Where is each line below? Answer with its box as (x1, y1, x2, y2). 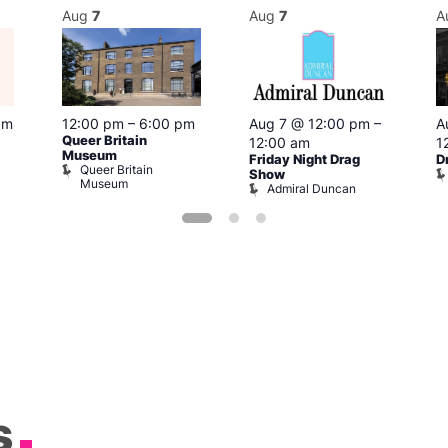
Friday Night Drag (249, 152, 360, 168)
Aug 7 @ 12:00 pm (249, 115, 370, 133)
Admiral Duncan (267, 181, 356, 197)
